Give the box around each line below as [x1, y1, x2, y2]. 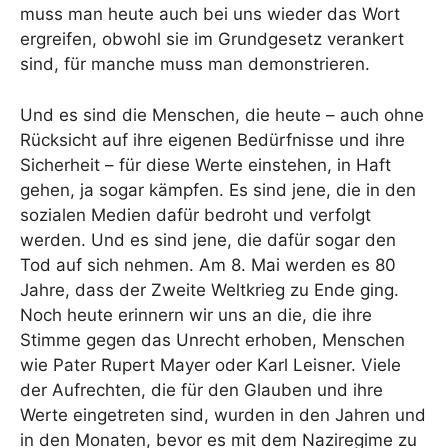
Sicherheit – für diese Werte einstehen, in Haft [20, 154, 391, 175]
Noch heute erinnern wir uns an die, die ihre [20, 304, 372, 325]
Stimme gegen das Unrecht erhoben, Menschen [20, 329, 405, 350]
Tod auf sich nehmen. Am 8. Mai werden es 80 [20, 254, 396, 275]
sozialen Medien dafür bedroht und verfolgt [20, 204, 371, 225]
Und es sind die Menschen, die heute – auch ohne [20, 104, 424, 125]
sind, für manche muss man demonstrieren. [20, 54, 370, 74]
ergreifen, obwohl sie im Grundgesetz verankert [20, 29, 404, 49]
